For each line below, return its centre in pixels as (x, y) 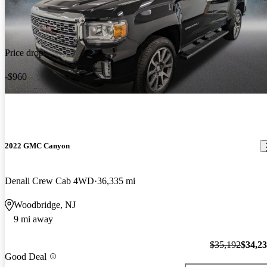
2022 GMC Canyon (37, 146)
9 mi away (33, 219)
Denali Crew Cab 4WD (49, 181)
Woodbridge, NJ (45, 205)
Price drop (24, 53)
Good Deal (26, 256)
